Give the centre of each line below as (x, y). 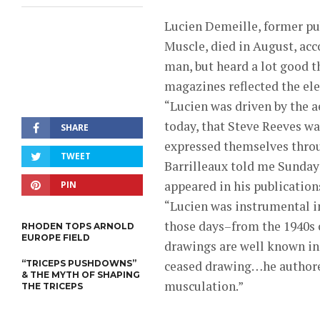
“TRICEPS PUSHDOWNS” (79, 263)
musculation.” (204, 286)
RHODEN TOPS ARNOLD (78, 226)
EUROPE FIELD (56, 237)
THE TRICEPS (52, 286)
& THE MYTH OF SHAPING (81, 275)
